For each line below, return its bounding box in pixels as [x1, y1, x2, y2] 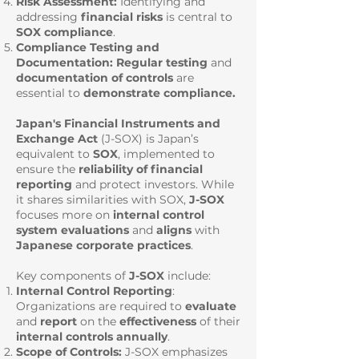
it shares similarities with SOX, [16, 192, 189, 207]
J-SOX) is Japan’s [105, 131, 199, 146]
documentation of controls [16, 71, 176, 85]
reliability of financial [79, 162, 203, 176]
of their [196, 314, 240, 329]
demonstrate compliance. [83, 86, 236, 100]
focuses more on [16, 208, 113, 222]
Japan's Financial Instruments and [16, 116, 220, 131]
